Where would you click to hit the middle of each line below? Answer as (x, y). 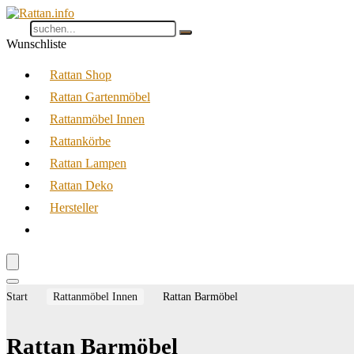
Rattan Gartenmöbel (100, 97)
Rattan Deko (81, 185)
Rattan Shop (81, 75)
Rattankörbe (80, 141)
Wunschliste (36, 44)
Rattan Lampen (88, 163)
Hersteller (74, 207)
